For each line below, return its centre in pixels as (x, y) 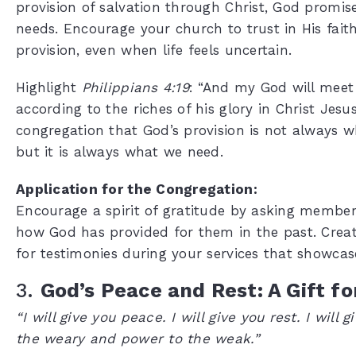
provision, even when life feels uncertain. (154, 50)
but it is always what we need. (120, 151)
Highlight (49, 87)
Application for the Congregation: (137, 189)
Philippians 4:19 (135, 87)
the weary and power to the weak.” (138, 338)
